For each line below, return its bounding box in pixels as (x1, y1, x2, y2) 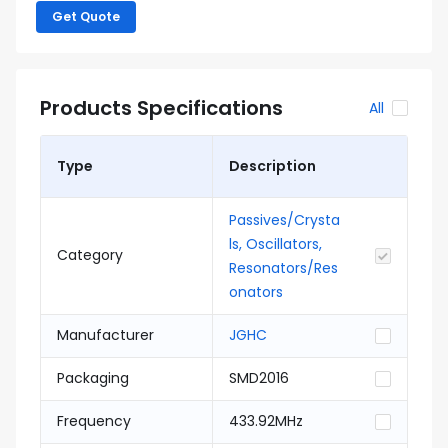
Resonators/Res (229, 258, 338, 278)
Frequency (57, 411, 131, 431)
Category (57, 245, 123, 265)
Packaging (57, 368, 129, 388)
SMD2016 (229, 368, 289, 388)
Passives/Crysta (229, 210, 340, 230)
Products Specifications (40, 94, 283, 122)
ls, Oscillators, (229, 234, 322, 254)
